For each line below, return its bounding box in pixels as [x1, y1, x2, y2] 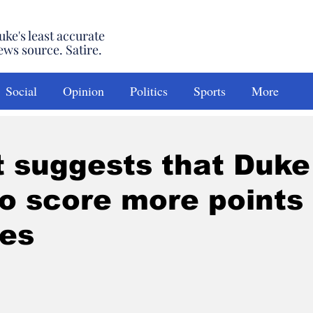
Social [6, 82, 37, 99]
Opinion [63, 82, 104, 99]
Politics [130, 82, 168, 99]
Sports [194, 82, 226, 99]
